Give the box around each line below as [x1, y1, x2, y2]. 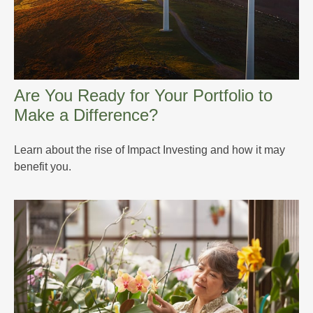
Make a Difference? [14, 105, 158, 125]
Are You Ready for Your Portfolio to [14, 86, 272, 105]
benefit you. [14, 161, 71, 173]
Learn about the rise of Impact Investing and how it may [14, 144, 285, 156]
